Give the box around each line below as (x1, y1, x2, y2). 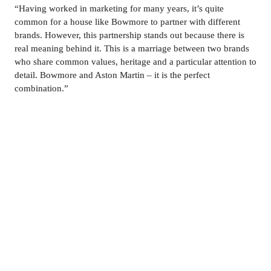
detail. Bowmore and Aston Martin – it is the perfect (15, 70, 210, 80)
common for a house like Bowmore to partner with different (15, 17, 240, 27)
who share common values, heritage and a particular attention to (15, 57, 256, 67)
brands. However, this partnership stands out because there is (15, 30, 244, 41)
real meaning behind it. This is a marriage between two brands (15, 44, 249, 54)
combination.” (15, 83, 68, 94)
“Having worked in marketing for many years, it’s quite (15, 4, 224, 14)
